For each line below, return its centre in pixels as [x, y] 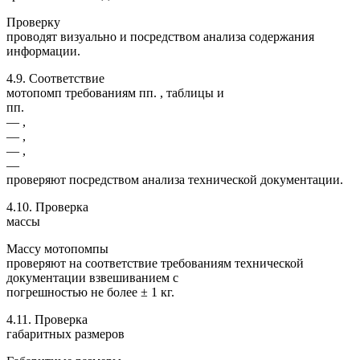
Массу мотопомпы [57, 248]
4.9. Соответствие [55, 78]
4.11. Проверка [47, 319]
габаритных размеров [65, 333]
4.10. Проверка [47, 207]
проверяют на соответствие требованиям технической [155, 263]
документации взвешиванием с [92, 277]
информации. [43, 51]
